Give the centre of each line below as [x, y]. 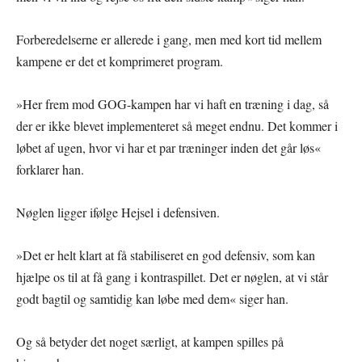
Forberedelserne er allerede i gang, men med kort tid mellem [169, 40]
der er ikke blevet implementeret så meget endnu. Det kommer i [177, 126]
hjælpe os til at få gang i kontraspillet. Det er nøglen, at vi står [172, 277]
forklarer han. [50, 170]
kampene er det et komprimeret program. [120, 61]
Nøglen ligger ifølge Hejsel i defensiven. [118, 213]
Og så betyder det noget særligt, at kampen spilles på [150, 342]
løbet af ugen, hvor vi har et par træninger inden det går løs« [168, 148]
